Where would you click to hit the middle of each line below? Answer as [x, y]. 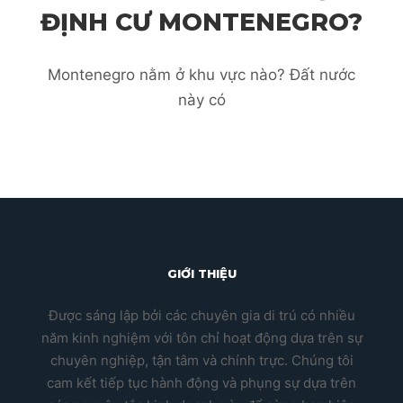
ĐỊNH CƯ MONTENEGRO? [201, 22]
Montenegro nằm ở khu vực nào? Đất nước [201, 75]
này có [201, 100]
